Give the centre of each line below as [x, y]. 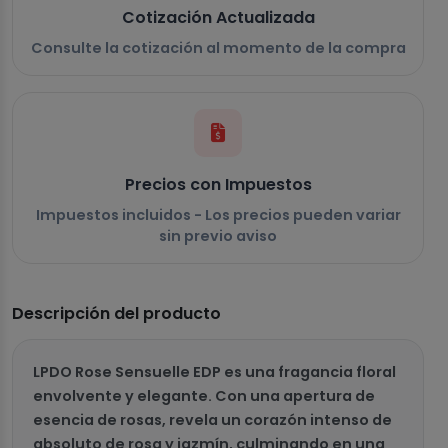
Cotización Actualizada [218, 18]
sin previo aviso [218, 236]
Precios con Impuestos [218, 185]
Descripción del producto [116, 314]
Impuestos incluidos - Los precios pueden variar [218, 215]
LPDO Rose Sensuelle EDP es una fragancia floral [214, 372]
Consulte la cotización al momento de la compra [218, 48]
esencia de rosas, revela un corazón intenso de [212, 420]
